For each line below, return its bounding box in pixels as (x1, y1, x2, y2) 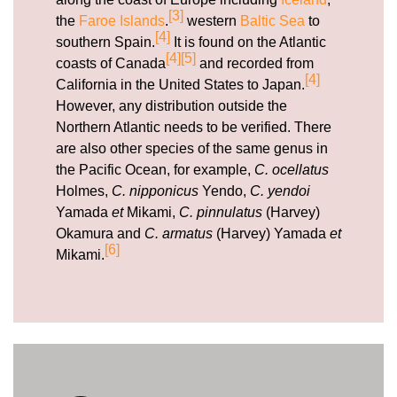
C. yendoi (250, 183, 310, 198)
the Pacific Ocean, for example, (56, 161, 254, 177)
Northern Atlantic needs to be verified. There (56, 119, 331, 135)
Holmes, (56, 183, 112, 198)
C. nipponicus (112, 183, 198, 198)
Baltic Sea (240, 12, 305, 28)
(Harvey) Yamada (213, 225, 330, 241)
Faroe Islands (79, 12, 165, 28)
